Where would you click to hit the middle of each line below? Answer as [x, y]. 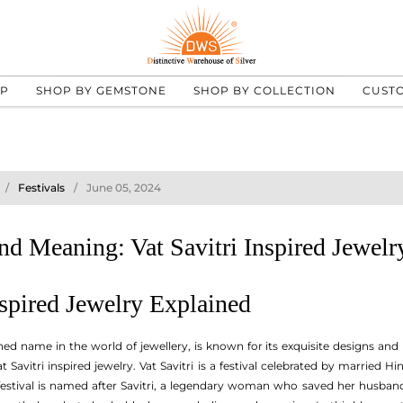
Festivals [41, 188]
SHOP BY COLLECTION [264, 90]
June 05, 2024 [124, 188]
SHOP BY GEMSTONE [101, 90]
